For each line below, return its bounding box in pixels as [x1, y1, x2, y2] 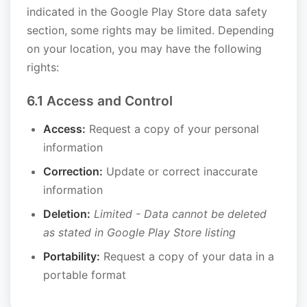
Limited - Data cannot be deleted [94, 207, 267, 221]
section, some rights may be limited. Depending [27, 23, 274, 37]
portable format [43, 268, 126, 282]
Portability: [43, 249, 100, 263]
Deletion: [43, 207, 90, 221]
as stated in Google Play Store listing [43, 225, 236, 239]
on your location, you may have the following [27, 42, 262, 56]
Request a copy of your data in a [100, 249, 274, 263]
